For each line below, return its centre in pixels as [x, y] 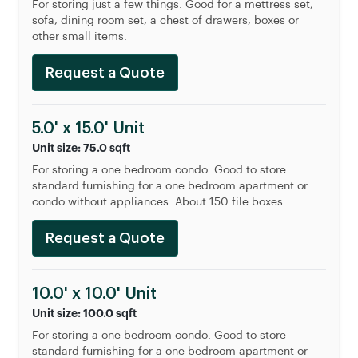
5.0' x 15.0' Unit [88, 129]
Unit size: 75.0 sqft [81, 148]
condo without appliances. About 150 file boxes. [159, 202]
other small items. [80, 37]
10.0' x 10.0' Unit [94, 294]
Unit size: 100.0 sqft [84, 313]
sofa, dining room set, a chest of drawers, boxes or [165, 21]
